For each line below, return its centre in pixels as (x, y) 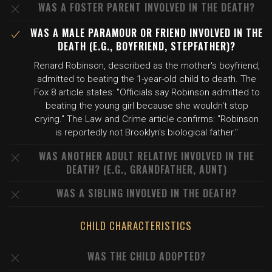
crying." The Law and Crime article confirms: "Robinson (147, 119)
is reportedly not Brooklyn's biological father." (147, 132)
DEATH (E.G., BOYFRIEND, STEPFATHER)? (147, 46)
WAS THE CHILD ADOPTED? (147, 256)
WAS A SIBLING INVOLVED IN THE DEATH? (147, 193)
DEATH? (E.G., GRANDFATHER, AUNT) (147, 169)
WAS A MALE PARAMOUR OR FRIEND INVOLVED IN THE (147, 33)
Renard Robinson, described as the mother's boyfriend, (147, 66)
